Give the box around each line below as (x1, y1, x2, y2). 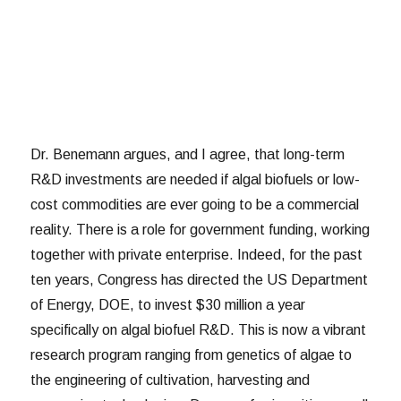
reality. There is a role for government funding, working (30, 221, 371, 237)
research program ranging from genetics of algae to (30, 346, 353, 363)
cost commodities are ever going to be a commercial (30, 196, 360, 212)
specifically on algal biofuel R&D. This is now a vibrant (30, 321, 367, 337)
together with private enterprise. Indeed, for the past (30, 246, 363, 262)
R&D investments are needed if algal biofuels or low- (30, 171, 361, 187)
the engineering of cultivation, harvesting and (30, 371, 311, 388)
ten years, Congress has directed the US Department (30, 271, 369, 287)
